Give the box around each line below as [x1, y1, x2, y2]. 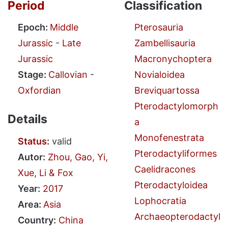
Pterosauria [134, 22, 183, 33]
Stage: [18, 69, 48, 80]
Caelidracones [134, 164, 195, 175]
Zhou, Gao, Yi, [48, 151, 108, 162]
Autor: [18, 151, 45, 162]
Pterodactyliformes [134, 148, 217, 159]
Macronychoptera [134, 53, 212, 65]
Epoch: [18, 22, 50, 33]
